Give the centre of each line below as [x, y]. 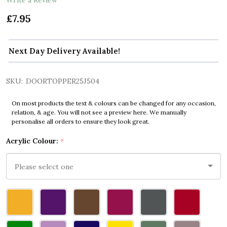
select [18, 207]
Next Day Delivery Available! [64, 51]
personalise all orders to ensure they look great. [80, 122]
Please [18, 195]
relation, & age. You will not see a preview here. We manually [99, 112]
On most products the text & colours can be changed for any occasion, [113, 103]
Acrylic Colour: [33, 141]
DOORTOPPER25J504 [63, 81]
